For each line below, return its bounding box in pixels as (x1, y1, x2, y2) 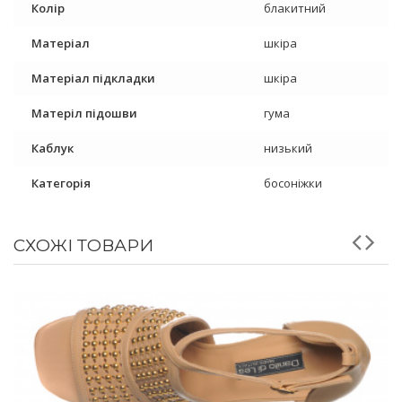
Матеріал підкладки (31, 70, 155, 87)
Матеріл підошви (31, 105, 137, 122)
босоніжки (264, 175, 322, 192)
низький (264, 140, 312, 157)
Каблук (31, 140, 74, 157)
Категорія (31, 175, 91, 192)
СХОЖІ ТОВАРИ (13, 235, 153, 257)
